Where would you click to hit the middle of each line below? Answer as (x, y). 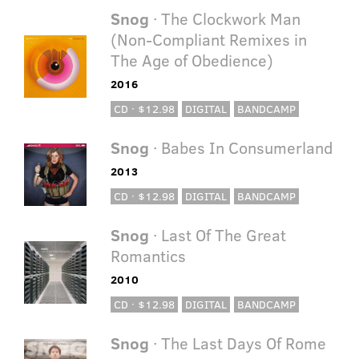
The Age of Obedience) (192, 60)
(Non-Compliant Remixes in (208, 39)
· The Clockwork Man (224, 18)
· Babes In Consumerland (240, 147)
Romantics (148, 256)
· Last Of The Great (217, 235)
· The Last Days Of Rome (237, 343)
